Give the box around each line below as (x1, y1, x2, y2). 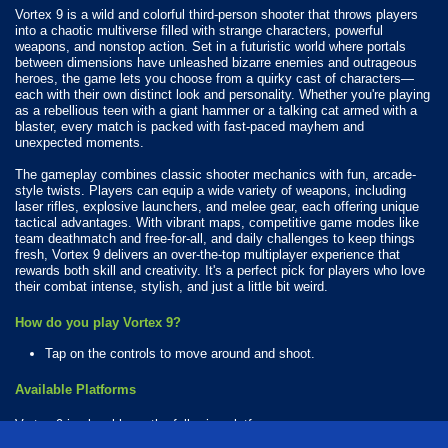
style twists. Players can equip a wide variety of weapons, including (15, 182, 406, 198)
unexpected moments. (15, 134, 144, 150)
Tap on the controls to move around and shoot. (45, 345, 315, 361)
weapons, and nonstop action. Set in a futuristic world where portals (15, 38, 406, 54)
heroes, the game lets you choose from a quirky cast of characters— (15, 70, 414, 86)
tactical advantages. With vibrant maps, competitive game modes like (15, 214, 419, 230)
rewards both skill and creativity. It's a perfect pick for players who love (15, 262, 425, 278)
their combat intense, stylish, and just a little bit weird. (15, 278, 328, 294)
